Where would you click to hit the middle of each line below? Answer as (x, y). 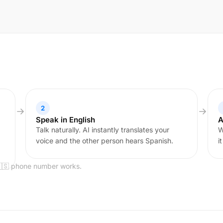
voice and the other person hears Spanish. (104, 141)
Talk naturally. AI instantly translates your (102, 130)
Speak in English (65, 120)
